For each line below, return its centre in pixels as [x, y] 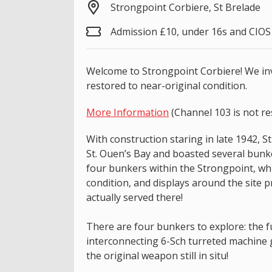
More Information [127, 112]
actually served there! [134, 197]
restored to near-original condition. [167, 85]
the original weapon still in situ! [157, 255]
